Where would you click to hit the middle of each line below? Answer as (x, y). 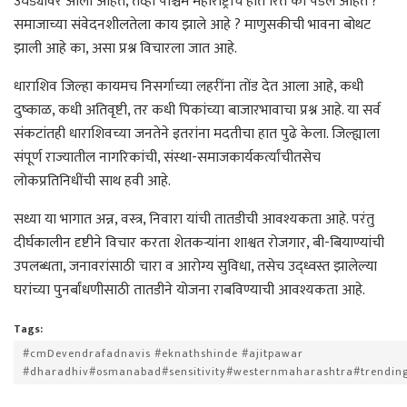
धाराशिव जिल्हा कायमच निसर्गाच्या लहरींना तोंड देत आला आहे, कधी (189, 86)
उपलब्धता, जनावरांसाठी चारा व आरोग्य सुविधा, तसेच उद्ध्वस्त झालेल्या (195, 266)
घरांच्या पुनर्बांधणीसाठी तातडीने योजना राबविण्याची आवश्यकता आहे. (189, 290)
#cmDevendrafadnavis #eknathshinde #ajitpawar (163, 353)
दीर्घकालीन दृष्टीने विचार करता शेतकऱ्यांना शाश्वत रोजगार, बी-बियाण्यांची (199, 243)
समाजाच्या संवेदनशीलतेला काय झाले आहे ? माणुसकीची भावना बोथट (192, 25)
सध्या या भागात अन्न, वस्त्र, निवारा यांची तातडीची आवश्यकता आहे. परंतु (194, 219)
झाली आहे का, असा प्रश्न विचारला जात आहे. (125, 48)
